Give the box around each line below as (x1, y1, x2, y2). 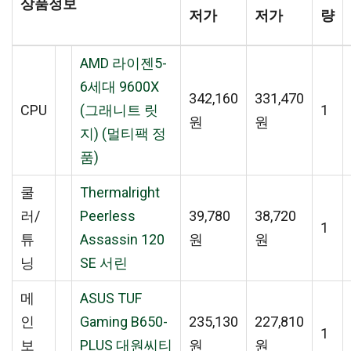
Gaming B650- (80, 313, 168, 330)
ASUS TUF (80, 289, 142, 306)
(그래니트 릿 (80, 101, 158, 118)
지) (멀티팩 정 (80, 125, 166, 142)
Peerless (80, 207, 136, 224)
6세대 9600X (80, 78, 159, 95)
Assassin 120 (80, 230, 165, 248)
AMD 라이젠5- (80, 54, 167, 71)
